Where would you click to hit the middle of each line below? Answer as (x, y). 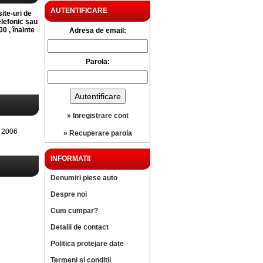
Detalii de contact (80, 227)
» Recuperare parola (97, 133)
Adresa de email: (97, 31)
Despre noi (69, 194)
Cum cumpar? (74, 211)
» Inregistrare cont (97, 116)
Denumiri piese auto (84, 178)
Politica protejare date (87, 244)
